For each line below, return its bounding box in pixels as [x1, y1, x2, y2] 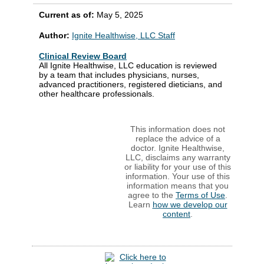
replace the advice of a [135, 133, 220, 143]
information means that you [127, 180, 229, 190]
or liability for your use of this [124, 161, 231, 171]
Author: [39, 30, 72, 40]
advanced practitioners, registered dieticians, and [39, 79, 222, 89]
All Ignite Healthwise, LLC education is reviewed [39, 60, 217, 70]
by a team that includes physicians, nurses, [39, 70, 199, 80]
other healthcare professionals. [39, 88, 154, 98]
